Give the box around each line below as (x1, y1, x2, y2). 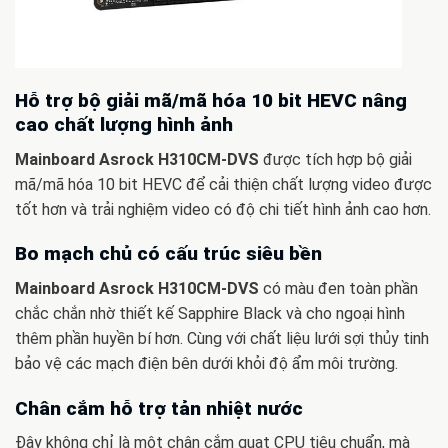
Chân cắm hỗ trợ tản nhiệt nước (15, 396, 303, 420)
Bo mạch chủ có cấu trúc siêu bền (15, 242, 322, 266)
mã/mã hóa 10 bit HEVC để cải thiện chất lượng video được (15, 174, 432, 194)
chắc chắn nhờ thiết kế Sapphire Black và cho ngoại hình (15, 303, 405, 323)
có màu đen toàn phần (259, 278, 418, 298)
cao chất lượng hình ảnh (15, 113, 233, 136)
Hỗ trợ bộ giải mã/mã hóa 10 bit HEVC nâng (15, 89, 407, 112)
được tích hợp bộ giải (259, 149, 412, 169)
